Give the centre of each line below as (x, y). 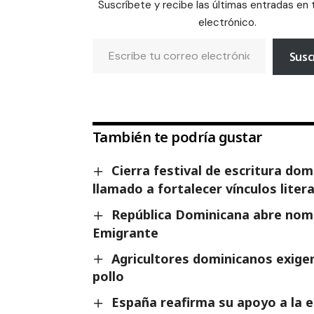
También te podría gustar (177, 137)
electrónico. (228, 23)
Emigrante (125, 232)
